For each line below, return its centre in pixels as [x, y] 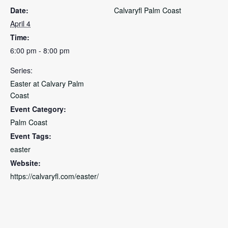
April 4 [20, 24]
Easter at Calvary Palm [47, 84]
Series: [21, 70]
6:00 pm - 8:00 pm [40, 51]
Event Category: [38, 109]
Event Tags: [31, 136]
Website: [25, 163]
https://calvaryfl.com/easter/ [54, 176]
